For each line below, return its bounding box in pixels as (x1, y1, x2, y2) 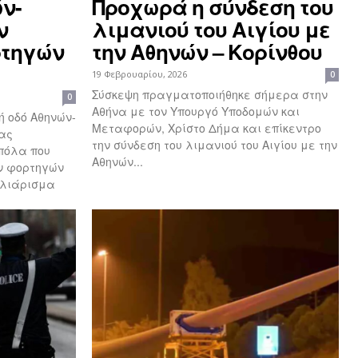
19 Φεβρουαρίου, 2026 (92, 68, 187, 81)
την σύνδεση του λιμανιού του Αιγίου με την (92, 137, 337, 153)
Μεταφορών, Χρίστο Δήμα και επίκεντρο (92, 120, 321, 137)
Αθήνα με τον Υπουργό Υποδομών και (92, 103, 300, 120)
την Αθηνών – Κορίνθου (92, 37, 322, 67)
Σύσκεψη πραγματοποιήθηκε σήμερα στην (92, 86, 328, 103)
